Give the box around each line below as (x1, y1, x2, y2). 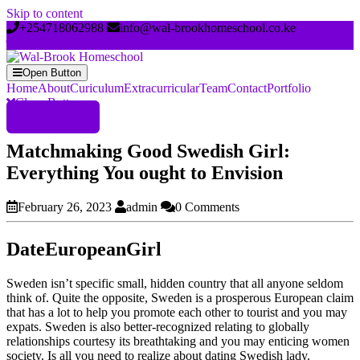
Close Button (15, 96, 82, 109)
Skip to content (6, 6, 83, 20)
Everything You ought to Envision (6, 162, 283, 183)
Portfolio (267, 81, 311, 95)
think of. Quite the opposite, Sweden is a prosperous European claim (6, 290, 354, 305)
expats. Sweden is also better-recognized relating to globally (6, 319, 309, 333)
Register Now (16, 110, 90, 124)
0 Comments (175, 199, 239, 214)
